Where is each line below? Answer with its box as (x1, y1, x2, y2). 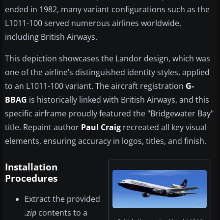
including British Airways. (5, 31, 97, 43)
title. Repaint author (5, 122, 81, 133)
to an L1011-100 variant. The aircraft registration (5, 81, 186, 92)
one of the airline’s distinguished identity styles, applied (5, 67, 210, 78)
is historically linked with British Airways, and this (27, 94, 209, 106)
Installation (5, 161, 57, 174)
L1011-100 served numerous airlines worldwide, (5, 18, 181, 29)
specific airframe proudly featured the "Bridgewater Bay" (5, 108, 214, 119)
